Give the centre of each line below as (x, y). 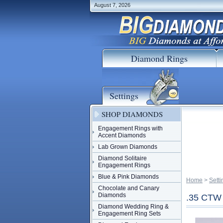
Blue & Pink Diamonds (128, 177)
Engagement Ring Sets (129, 214)
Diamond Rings (159, 58)
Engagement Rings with (130, 128)
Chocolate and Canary (129, 188)
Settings (124, 96)
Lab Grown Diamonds (128, 147)
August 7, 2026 (112, 5)
